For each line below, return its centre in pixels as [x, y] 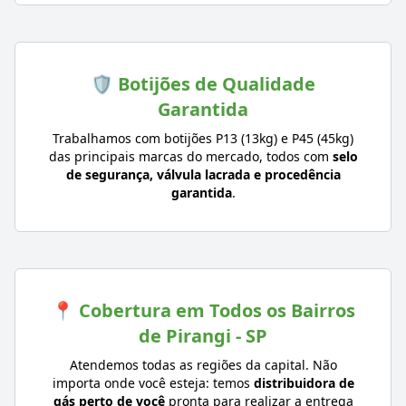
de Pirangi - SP [203, 336]
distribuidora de [304, 383]
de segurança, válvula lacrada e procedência [203, 175]
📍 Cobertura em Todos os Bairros [203, 311]
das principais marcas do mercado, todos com [190, 157]
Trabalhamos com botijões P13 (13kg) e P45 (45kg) [203, 139]
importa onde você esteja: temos [153, 383]
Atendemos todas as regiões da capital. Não [203, 365]
